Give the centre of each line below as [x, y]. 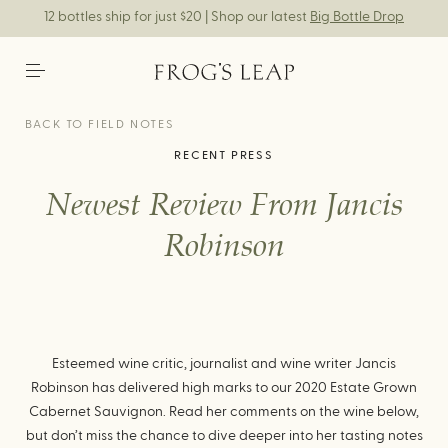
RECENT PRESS [224, 155]
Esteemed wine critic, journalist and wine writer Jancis [224, 364]
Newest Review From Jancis [224, 206]
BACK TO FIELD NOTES [99, 124]
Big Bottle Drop [357, 17]
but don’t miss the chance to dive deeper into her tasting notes [224, 436]
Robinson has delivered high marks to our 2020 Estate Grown [224, 388]
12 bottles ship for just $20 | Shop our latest [177, 17]
